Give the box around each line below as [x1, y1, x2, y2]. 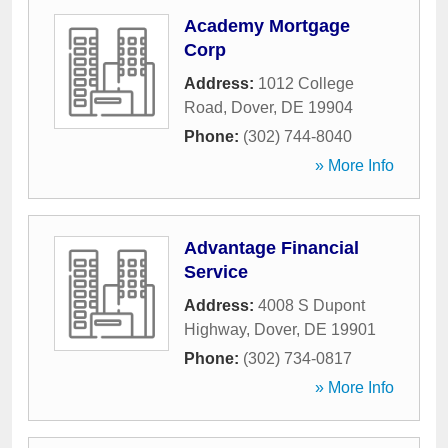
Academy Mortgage [184, 16, 350, 36]
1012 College [258, 75, 354, 92]
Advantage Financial [184, 238, 359, 258]
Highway [184, 321, 246, 338]
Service [184, 262, 248, 282]
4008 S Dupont [258, 297, 365, 314]
